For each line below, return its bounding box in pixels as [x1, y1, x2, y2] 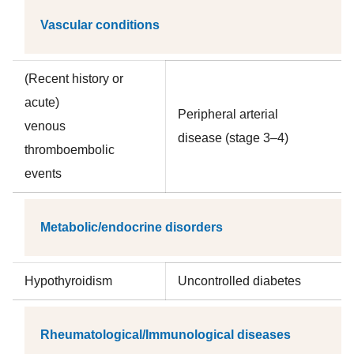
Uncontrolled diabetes [178, 274, 301, 288]
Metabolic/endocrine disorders [40, 220, 223, 234]
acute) [24, 96, 59, 109]
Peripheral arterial [178, 107, 278, 121]
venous [24, 119, 66, 133]
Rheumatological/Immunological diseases [40, 328, 291, 341]
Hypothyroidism [24, 274, 112, 288]
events [24, 167, 62, 180]
